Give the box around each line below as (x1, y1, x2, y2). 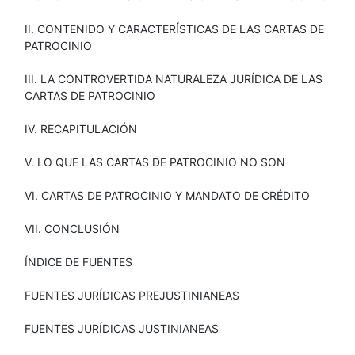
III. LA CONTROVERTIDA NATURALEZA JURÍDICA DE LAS (25, 71, 323, 86)
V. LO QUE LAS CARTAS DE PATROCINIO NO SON (25, 155, 285, 169)
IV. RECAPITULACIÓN (25, 121, 137, 136)
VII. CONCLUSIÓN (25, 221, 120, 235)
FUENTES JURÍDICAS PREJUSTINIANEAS (25, 288, 239, 302)
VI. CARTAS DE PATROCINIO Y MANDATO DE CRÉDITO (25, 188, 310, 202)
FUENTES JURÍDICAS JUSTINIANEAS (25, 321, 219, 335)
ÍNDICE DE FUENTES (25, 254, 132, 269)
